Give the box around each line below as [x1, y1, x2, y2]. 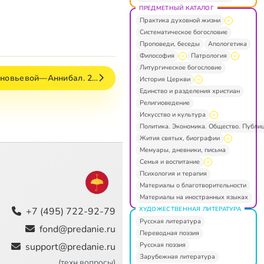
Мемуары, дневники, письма [139, 145, 226, 154]
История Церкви [139, 74, 190, 84]
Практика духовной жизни [139, 15, 220, 25]
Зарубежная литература [139, 252, 215, 261]
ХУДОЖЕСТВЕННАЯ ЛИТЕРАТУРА [138, 204, 241, 213]
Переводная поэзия [139, 228, 199, 237]
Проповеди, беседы [139, 39, 200, 48]
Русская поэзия [139, 240, 186, 249]
